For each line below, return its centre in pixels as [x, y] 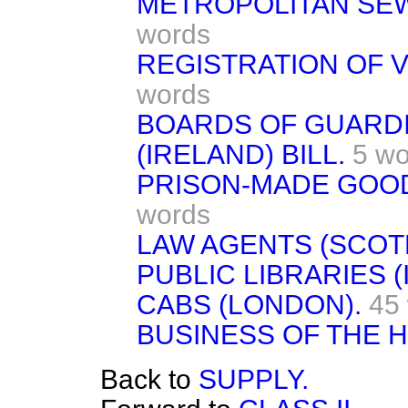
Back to [149, 379]
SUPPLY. [254, 379]
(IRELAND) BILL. [241, 154]
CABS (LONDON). [249, 305]
